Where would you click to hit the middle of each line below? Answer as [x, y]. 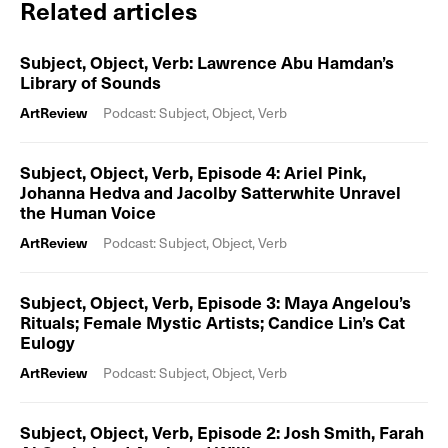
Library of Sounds [90, 82]
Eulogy [47, 342]
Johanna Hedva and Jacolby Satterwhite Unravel [210, 192]
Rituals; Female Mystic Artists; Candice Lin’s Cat [212, 322]
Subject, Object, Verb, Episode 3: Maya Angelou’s [215, 302]
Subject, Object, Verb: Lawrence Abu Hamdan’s [207, 62]
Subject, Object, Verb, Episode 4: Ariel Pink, [193, 172]
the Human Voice [88, 212]
